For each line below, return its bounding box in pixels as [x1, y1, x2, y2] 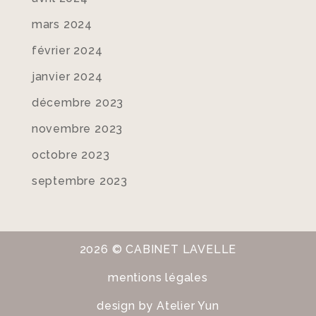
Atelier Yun [157, 299, 219, 312]
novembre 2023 [31, 122, 123, 135]
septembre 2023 [31, 174, 128, 188]
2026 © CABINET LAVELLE [79, 243, 237, 256]
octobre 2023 [31, 148, 110, 162]
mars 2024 [31, 18, 92, 31]
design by [97, 299, 157, 312]
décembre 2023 [31, 96, 124, 109]
